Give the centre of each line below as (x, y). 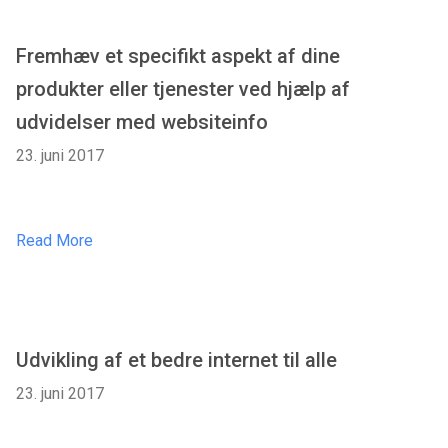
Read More (54, 241)
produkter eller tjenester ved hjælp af (183, 89)
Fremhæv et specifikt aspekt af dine (178, 56)
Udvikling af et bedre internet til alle (176, 360)
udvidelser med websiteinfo (142, 122)
